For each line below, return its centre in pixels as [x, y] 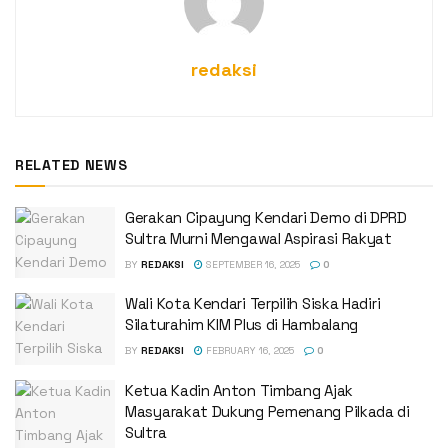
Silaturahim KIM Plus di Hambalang [242, 325]
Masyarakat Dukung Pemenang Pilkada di [267, 411]
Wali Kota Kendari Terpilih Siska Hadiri [253, 304]
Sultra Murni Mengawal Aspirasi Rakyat [258, 238]
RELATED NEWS [71, 164]
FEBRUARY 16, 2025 [248, 351]
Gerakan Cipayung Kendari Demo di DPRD [266, 217]
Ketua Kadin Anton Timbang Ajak [239, 390]
